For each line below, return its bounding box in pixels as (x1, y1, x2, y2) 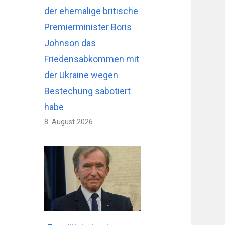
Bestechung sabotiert (44, 86, 131, 97)
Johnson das (44, 38, 96, 49)
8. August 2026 (44, 118, 93, 127)
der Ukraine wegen (44, 70, 119, 81)
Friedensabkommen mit (44, 54, 140, 65)
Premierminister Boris (44, 22, 132, 33)
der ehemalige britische (44, 6, 139, 17)
